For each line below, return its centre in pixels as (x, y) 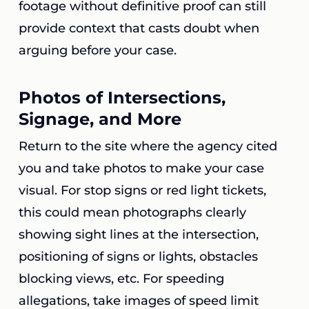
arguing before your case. (97, 50)
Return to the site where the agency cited (148, 146)
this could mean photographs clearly (132, 212)
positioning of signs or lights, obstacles (138, 257)
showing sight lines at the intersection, (138, 235)
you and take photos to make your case (141, 168)
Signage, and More (100, 119)
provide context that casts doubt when (139, 28)
